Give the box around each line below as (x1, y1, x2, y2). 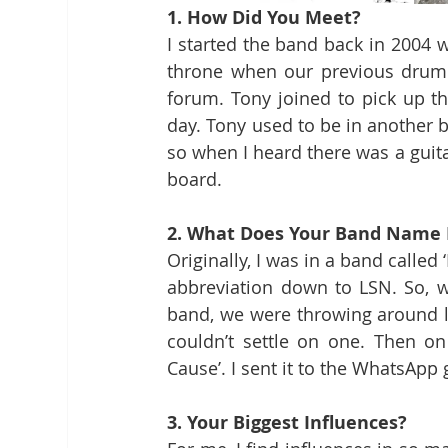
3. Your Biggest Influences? (167, 410, 413, 436)
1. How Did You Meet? (167, 5, 367, 31)
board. (167, 167, 223, 192)
